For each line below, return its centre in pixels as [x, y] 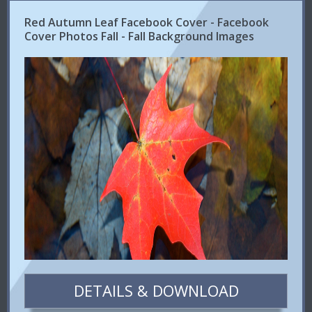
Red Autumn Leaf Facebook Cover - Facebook [147, 22]
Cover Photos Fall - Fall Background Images [140, 36]
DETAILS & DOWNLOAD [156, 291]
